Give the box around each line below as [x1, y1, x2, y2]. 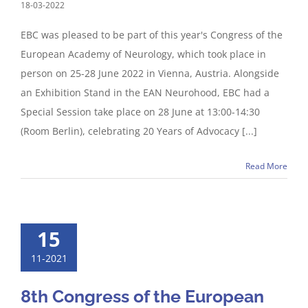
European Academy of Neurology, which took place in [21, 47, 266, 60]
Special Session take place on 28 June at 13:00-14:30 [21, 105, 260, 118]
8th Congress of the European [21, 286, 264, 307]
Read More [245, 160, 287, 172]
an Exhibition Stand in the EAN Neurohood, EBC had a [21, 86, 269, 99]
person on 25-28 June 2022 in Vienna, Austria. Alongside [21, 67, 279, 80]
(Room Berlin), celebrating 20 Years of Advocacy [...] [21, 124, 257, 137]
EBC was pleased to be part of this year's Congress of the [21, 28, 283, 41]
